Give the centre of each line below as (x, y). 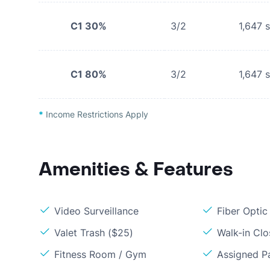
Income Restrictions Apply (96, 114)
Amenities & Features (136, 170)
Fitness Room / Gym (100, 254)
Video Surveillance (96, 211)
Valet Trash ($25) (94, 233)
